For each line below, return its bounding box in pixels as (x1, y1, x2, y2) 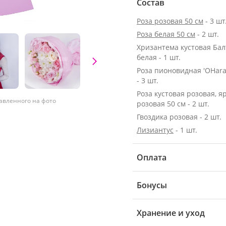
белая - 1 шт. (137, 52, 181, 62)
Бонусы (137, 180, 167, 191)
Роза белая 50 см (137, 29, 195, 39)
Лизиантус (137, 125, 174, 135)
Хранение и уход (137, 207, 205, 218)
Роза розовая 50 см (137, 16, 203, 26)
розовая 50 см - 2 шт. (137, 99, 209, 108)
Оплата (137, 152, 166, 163)
